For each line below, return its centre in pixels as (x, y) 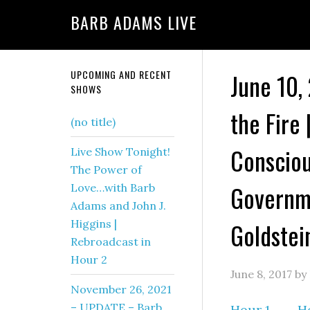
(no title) (93, 122)
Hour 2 (89, 259)
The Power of (106, 170)
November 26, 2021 (121, 289)
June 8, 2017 (261, 274)
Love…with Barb (113, 188)
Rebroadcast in (111, 241)
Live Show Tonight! (120, 152)
